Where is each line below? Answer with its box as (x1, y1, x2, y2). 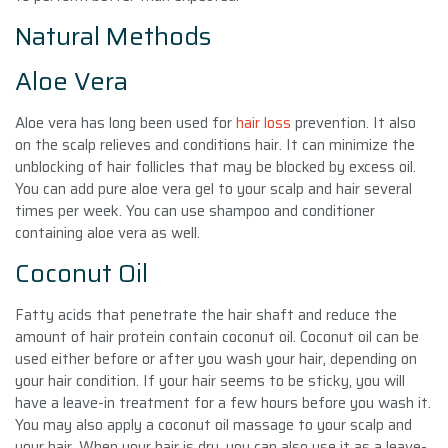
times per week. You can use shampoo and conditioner (15, 198, 375, 223)
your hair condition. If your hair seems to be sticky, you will (15, 368, 405, 393)
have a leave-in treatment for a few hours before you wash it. (15, 390, 431, 415)
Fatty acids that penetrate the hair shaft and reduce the (15, 302, 397, 327)
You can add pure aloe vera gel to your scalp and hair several (15, 176, 412, 201)
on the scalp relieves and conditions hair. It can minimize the (15, 132, 415, 157)
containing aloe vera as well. (15, 220, 200, 245)
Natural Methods (15, 16, 211, 56)
